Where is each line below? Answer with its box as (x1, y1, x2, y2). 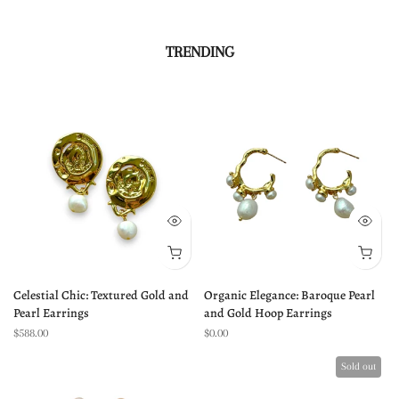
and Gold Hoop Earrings (204, 305, 332, 322)
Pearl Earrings (13, 305, 89, 322)
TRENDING (165, 43, 234, 61)
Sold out (341, 361, 376, 372)
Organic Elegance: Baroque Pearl (204, 287, 375, 304)
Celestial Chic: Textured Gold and (13, 287, 189, 304)
